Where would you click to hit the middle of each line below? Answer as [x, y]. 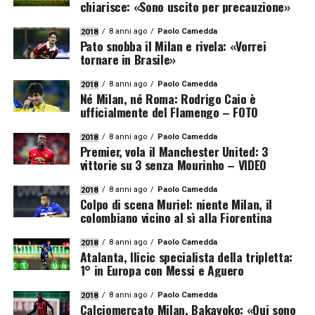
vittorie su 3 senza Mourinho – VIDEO [173, 164]
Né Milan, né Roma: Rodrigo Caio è [168, 98]
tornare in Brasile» [128, 59]
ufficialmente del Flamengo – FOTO [169, 111]
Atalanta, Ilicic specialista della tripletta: [186, 256]
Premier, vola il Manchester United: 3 [174, 151]
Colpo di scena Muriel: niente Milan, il [176, 204]
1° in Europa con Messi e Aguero [162, 270]
